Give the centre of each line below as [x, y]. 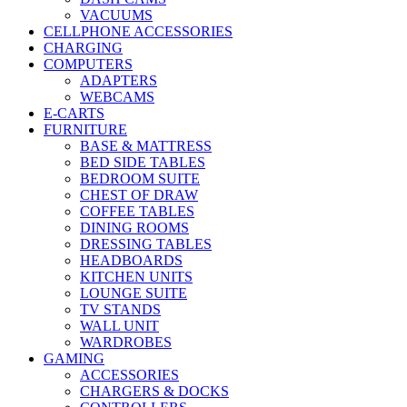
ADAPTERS [119, 81]
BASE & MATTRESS [146, 146]
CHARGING [83, 48]
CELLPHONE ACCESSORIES [138, 32]
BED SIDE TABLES [143, 163]
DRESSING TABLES [146, 244]
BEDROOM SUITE [140, 179]
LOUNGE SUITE [134, 293]
